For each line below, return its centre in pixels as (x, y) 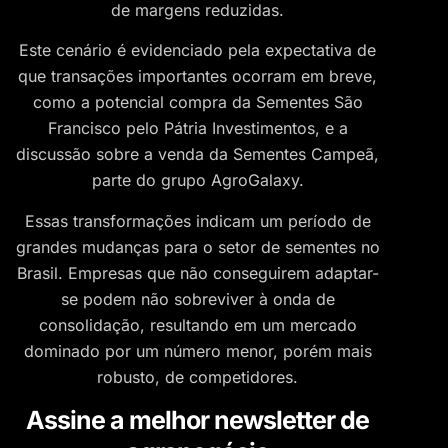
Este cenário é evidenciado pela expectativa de (197, 50)
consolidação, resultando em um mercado (197, 324)
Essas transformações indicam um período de (197, 220)
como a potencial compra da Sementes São (197, 102)
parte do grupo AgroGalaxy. (197, 180)
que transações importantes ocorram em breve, (197, 76)
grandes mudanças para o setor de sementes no (197, 246)
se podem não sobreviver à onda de (197, 298)
